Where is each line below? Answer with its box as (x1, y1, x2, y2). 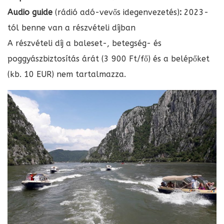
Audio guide (7, 7, 55, 17)
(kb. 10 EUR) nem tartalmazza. (7, 69, 126, 79)
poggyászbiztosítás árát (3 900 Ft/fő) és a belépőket (7, 54, 209, 64)
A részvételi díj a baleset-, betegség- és (7, 38, 161, 48)
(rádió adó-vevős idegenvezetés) (55, 7, 179, 17)
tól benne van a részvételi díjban (7, 23, 135, 33)
